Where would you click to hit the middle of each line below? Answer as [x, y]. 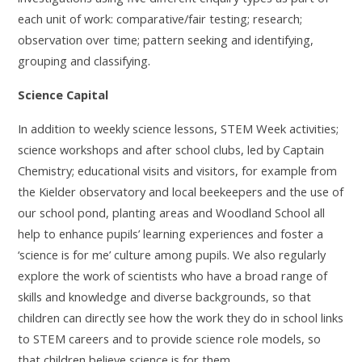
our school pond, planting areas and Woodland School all [172, 212]
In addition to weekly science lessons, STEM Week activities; [179, 128]
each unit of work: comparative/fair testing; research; [160, 18]
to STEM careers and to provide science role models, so [170, 338]
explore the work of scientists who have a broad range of [173, 275]
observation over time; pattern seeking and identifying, [166, 39]
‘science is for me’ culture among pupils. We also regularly [172, 254]
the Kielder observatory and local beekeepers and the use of [181, 191]
